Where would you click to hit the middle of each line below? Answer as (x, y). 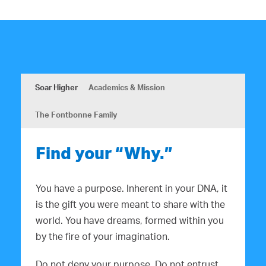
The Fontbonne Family (76, 115)
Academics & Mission (127, 88)
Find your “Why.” (104, 153)
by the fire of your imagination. (103, 237)
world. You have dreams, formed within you (130, 221)
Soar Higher (56, 88)
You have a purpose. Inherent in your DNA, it (132, 189)
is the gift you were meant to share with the (130, 205)
